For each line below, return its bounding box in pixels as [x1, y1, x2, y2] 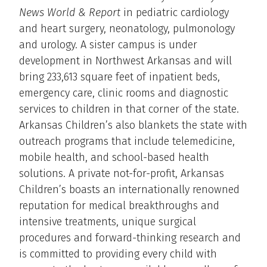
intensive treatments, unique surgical [19, 215, 196, 229]
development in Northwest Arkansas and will [19, 54, 232, 68]
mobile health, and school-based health [19, 151, 209, 164]
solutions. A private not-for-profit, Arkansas [19, 167, 224, 181]
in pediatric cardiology [123, 6, 229, 20]
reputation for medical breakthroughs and [19, 199, 219, 213]
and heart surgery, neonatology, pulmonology [19, 22, 235, 36]
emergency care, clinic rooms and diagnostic [19, 86, 228, 100]
